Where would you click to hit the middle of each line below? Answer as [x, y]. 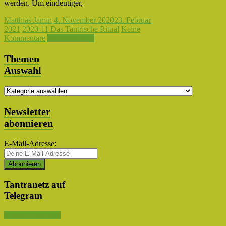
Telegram [23, 195]
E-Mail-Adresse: [30, 144]
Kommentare [25, 38]
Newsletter [27, 112]
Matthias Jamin [28, 20]
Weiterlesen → [71, 38]
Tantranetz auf [35, 184]
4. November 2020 [84, 20]
